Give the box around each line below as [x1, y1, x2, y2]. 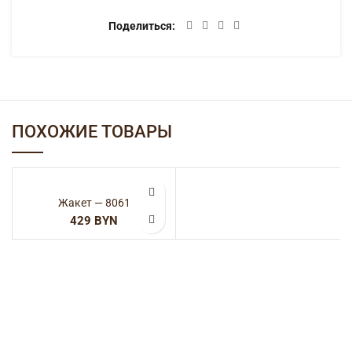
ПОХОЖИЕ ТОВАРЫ [12, 122, 172, 141]
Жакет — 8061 [57, 196, 130, 209]
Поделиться [108, 20, 172, 32]
